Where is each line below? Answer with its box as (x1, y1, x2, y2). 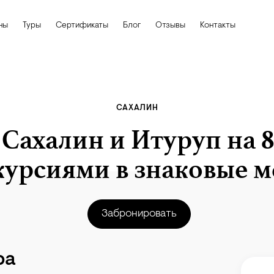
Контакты (200, 21, 235, 30)
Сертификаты (56, 21, 108, 30)
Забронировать (101, 209, 177, 220)
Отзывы (155, 21, 185, 30)
